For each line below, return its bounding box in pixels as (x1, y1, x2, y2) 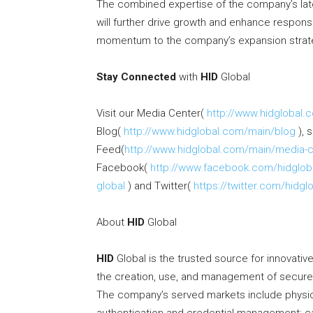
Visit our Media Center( (96, 107, 207, 120)
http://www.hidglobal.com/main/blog (124, 125, 296, 138)
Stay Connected (96, 71, 176, 84)
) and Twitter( (125, 180, 194, 193)
